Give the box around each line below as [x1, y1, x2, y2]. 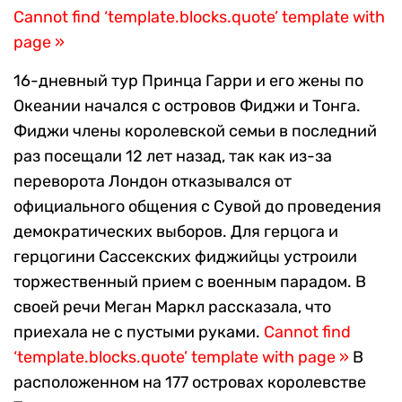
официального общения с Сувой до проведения [13, 196, 381, 216]
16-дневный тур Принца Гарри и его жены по [13, 70, 363, 91]
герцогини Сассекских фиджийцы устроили [13, 246, 357, 267]
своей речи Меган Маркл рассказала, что [13, 296, 331, 317]
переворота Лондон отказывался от [13, 170, 292, 191]
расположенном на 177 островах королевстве [13, 371, 366, 392]
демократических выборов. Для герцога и [13, 221, 338, 241]
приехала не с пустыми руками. [13, 321, 264, 342]
